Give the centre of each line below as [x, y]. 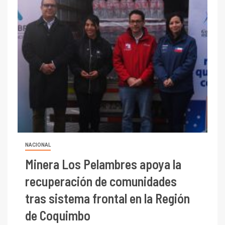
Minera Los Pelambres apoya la [103, 164]
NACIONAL [38, 145]
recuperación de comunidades [101, 181]
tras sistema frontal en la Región [107, 198]
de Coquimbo [58, 215]
